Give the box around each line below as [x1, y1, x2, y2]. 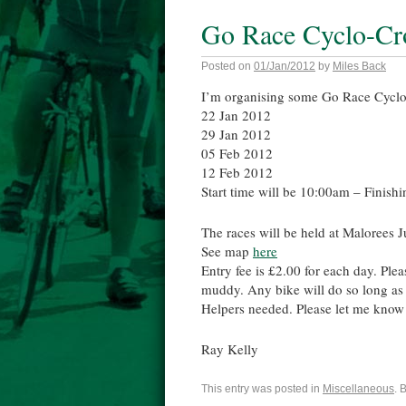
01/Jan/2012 [254, 60, 315, 72]
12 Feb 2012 [201, 163, 273, 181]
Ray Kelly [201, 340, 258, 358]
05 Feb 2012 [201, 144, 273, 162]
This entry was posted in [201, 382, 323, 395]
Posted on [201, 60, 251, 72]
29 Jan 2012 [201, 125, 271, 143]
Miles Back [333, 60, 386, 72]
